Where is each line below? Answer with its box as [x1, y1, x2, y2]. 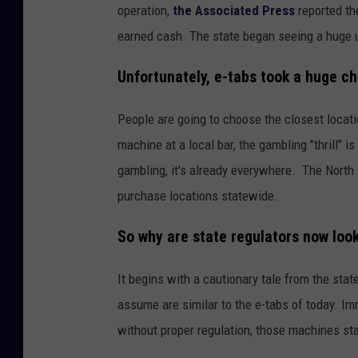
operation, [117, 2, 173, 19]
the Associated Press [173, 2, 295, 19]
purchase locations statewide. [117, 187, 278, 204]
